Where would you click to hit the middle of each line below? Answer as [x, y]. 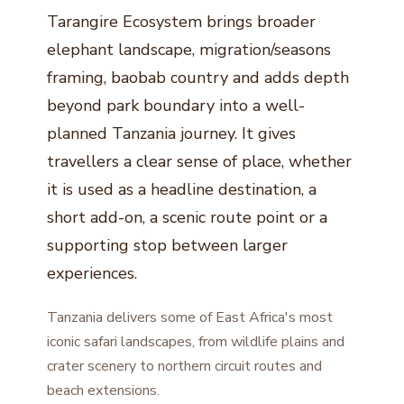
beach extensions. [103, 390]
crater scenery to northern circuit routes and [184, 366]
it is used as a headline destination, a [182, 189]
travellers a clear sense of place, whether [199, 161]
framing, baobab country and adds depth [198, 78]
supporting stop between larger [167, 245]
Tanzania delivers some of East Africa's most [190, 317]
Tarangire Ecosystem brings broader [181, 22]
